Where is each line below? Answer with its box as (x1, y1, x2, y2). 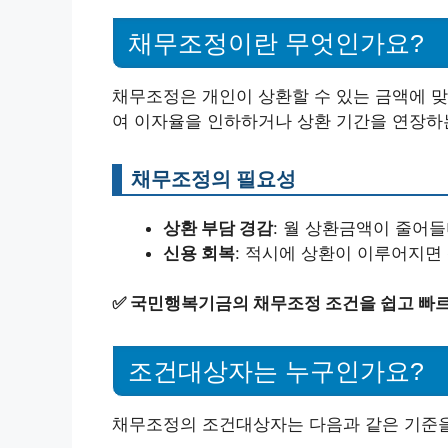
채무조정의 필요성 (131, 165, 296, 191)
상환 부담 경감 (163, 217, 273, 238)
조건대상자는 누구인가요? (128, 356, 424, 385)
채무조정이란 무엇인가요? (128, 28, 424, 57)
